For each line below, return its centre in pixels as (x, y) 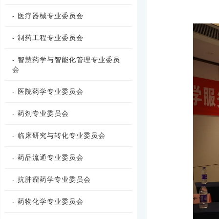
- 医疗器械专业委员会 (48, 16)
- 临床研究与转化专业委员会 (59, 135)
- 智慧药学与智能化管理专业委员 (66, 60)
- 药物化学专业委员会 (48, 201)
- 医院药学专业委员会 (48, 91)
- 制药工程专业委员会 (48, 38)
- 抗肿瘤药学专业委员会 (52, 179)
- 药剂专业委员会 (41, 113)
